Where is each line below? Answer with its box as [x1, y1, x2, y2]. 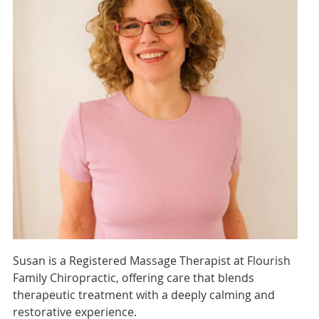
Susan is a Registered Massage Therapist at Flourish [12, 253, 291, 269]
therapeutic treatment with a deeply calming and [12, 287, 275, 303]
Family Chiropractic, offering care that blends [12, 270, 254, 286]
